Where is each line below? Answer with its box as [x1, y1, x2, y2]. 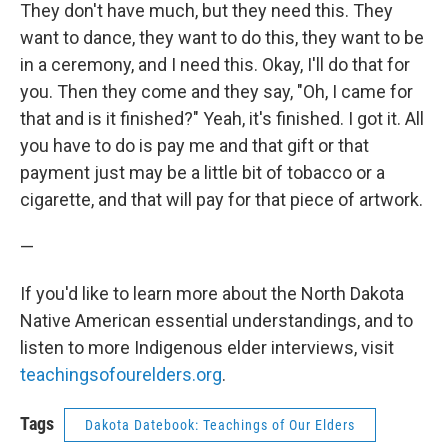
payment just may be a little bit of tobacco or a [20, 162, 385, 183]
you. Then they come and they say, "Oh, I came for [20, 81, 413, 102]
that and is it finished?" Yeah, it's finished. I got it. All [20, 108, 424, 129]
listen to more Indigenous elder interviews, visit [20, 337, 394, 358]
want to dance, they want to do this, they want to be [20, 27, 424, 48]
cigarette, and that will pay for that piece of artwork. [20, 189, 423, 210]
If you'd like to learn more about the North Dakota [20, 283, 404, 304]
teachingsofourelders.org [20, 364, 222, 385]
